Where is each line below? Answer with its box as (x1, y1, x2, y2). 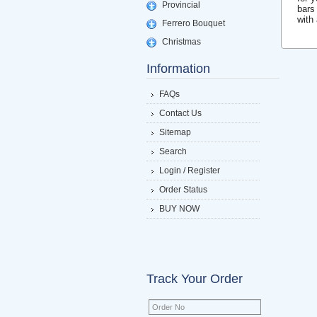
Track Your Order (146, 272, 243, 286)
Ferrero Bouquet (161, 18, 225, 28)
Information (146, 62, 210, 76)
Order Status (158, 185, 207, 195)
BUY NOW (158, 204, 200, 214)
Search (158, 146, 187, 156)
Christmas (161, 37, 201, 47)
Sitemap (158, 127, 191, 137)
